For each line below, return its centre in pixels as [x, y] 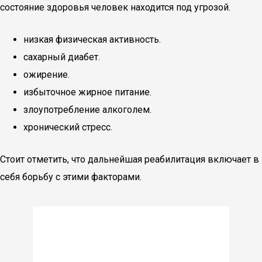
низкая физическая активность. [92, 39]
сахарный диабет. [62, 57]
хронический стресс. [68, 127]
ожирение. [46, 75]
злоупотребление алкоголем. [87, 110]
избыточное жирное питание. [87, 92]
